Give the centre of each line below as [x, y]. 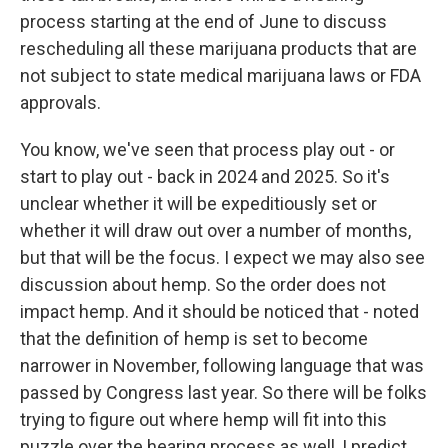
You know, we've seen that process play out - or [207, 149]
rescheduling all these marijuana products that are [218, 48]
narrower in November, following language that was [222, 365]
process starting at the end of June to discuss [203, 21]
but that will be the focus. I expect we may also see [222, 257]
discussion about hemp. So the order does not [203, 284]
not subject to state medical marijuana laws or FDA [220, 75]
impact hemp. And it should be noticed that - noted [219, 311]
